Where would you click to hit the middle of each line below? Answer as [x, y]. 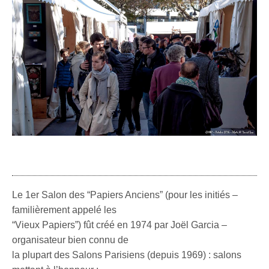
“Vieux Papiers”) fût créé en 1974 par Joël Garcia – [120, 225]
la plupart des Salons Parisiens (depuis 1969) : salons [127, 255]
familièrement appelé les [65, 210]
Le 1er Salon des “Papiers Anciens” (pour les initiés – [125, 195]
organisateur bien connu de [71, 240]
